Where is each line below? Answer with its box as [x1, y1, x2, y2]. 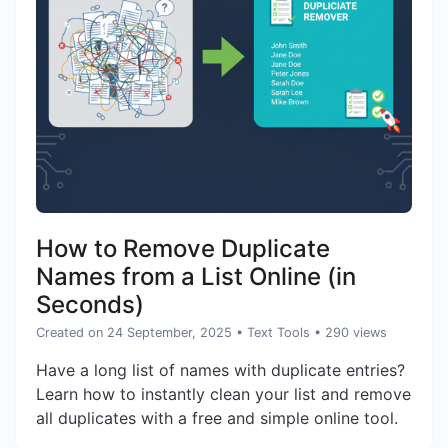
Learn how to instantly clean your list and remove [36, 384, 411, 405]
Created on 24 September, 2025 [36, 325, 232, 341]
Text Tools [247, 325, 310, 341]
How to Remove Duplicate [36, 234, 330, 264]
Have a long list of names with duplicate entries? [36, 360, 405, 381]
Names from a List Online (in [36, 262, 356, 292]
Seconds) [36, 290, 144, 320]
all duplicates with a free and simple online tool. [36, 408, 398, 429]
